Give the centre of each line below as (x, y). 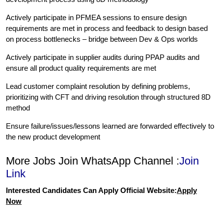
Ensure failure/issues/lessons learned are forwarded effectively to (110, 126)
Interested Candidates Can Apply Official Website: (91, 191)
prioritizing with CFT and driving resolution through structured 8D (108, 97)
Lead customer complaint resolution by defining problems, (98, 86)
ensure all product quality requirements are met (81, 68)
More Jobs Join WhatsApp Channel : (93, 161)
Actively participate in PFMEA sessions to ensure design (96, 18)
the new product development (53, 137)
